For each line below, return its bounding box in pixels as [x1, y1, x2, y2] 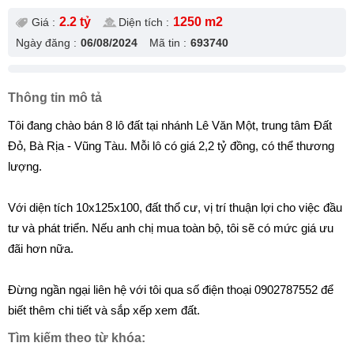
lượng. [8, 160, 42, 173]
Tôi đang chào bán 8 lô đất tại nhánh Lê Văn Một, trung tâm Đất [8, 119, 332, 132]
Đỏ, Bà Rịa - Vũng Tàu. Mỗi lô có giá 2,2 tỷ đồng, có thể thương [8, 139, 334, 153]
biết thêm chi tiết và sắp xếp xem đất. [8, 303, 200, 317]
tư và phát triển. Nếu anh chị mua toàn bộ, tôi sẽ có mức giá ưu [8, 221, 333, 235]
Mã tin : [149, 36, 186, 49]
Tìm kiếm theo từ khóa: [8, 331, 145, 345]
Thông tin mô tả [8, 91, 102, 104]
